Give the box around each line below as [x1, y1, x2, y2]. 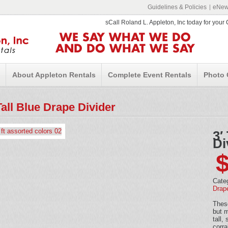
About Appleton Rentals [12, 71, 96, 79]
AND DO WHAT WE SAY [55, 43, 195, 54]
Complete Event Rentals [108, 71, 191, 79]
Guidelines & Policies [148, 4, 207, 11]
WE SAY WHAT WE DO [60, 32, 191, 43]
